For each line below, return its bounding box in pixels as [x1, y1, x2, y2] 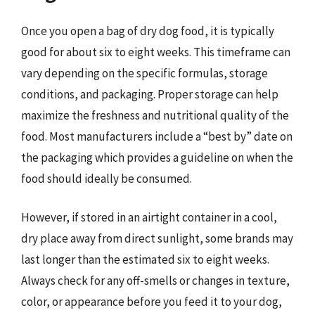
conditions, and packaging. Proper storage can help [21, 86, 278, 102]
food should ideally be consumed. [21, 170, 192, 186]
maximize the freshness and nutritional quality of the [21, 107, 289, 123]
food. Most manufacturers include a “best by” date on [21, 128, 292, 144]
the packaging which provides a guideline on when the [21, 149, 293, 165]
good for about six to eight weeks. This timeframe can [21, 44, 290, 60]
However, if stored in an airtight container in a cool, [21, 210, 277, 225]
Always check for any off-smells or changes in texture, [21, 273, 290, 288]
